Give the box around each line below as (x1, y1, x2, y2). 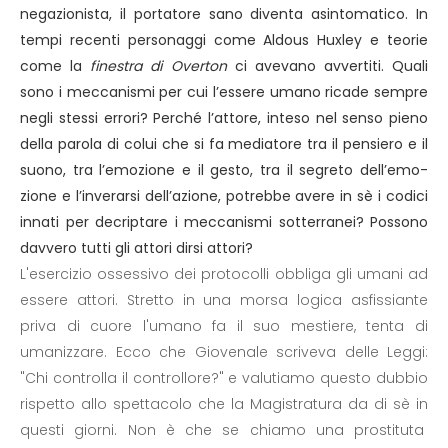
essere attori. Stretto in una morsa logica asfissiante (20, 290, 428, 310)
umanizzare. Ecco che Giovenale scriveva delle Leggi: (20, 342, 428, 362)
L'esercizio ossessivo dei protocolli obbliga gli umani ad (20, 264, 428, 284)
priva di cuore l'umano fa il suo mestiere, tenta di (20, 316, 428, 336)
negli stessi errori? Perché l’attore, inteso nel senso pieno (20, 108, 428, 128)
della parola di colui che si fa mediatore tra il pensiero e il (20, 134, 428, 154)
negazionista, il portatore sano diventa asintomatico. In (20, 4, 428, 24)
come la (20, 56, 91, 76)
